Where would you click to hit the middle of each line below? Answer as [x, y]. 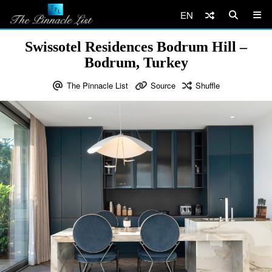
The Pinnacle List [97, 85]
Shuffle [207, 85]
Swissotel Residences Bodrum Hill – [136, 47]
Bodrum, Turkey [136, 63]
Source [163, 85]
